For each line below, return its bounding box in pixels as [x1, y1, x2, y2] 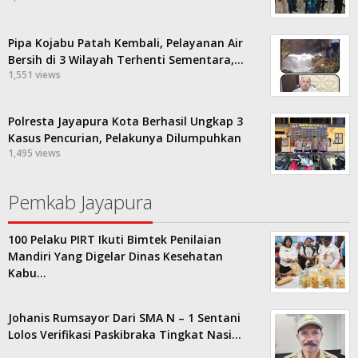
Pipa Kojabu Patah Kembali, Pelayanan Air [8, 35, 243, 51]
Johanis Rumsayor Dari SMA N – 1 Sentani [8, 310, 241, 326]
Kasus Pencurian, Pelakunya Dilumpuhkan [8, 130, 241, 146]
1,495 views [8, 146, 61, 161]
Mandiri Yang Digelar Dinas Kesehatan [8, 249, 223, 265]
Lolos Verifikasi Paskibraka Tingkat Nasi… [8, 327, 241, 343]
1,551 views [8, 68, 61, 82]
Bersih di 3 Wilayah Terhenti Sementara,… [8, 52, 244, 68]
